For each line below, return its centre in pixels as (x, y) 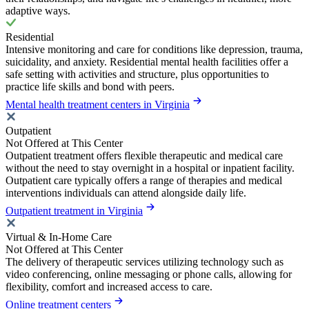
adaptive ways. (38, 10)
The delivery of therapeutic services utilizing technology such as (144, 261)
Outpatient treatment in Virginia (74, 210)
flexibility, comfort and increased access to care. (109, 286)
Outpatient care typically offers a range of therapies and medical (144, 180)
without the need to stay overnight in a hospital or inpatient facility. (150, 168)
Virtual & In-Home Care (59, 237)
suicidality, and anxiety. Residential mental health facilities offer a (147, 61)
